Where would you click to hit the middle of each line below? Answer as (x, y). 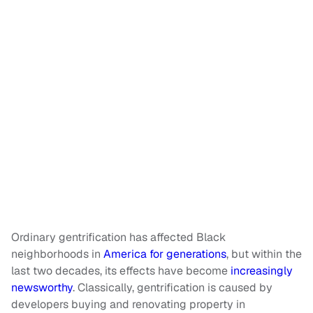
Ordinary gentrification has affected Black (118, 238)
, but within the (264, 254)
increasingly (260, 271)
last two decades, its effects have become (119, 271)
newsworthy (42, 288)
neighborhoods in (56, 254)
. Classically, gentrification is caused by (173, 288)
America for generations (163, 254)
